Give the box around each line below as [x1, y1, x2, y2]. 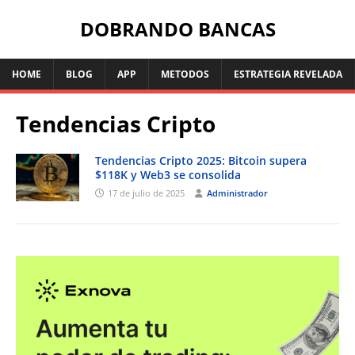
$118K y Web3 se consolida [95, 167, 241, 182]
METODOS [161, 67, 209, 81]
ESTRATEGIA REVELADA [234, 67, 342, 81]
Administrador [207, 187, 268, 199]
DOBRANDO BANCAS [79, 16, 276, 42]
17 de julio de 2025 [108, 187, 185, 199]
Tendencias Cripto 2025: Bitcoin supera [95, 153, 307, 168]
